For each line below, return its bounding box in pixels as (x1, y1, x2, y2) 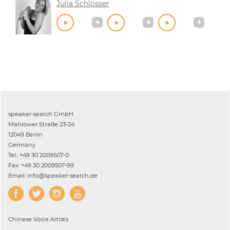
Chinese (8, 215, 32, 223)
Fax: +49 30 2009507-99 (8, 161, 74, 169)
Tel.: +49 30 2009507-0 (8, 151, 69, 159)
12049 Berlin (8, 130, 43, 138)
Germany (8, 141, 35, 148)
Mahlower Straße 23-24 (8, 120, 74, 128)
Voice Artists (32, 215, 68, 223)
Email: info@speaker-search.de (8, 171, 98, 179)
